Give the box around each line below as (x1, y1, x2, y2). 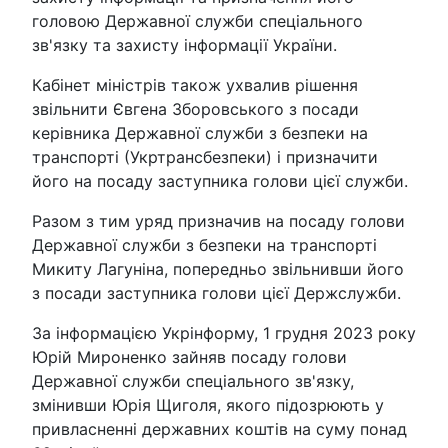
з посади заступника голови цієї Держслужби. (32, 283, 401, 304)
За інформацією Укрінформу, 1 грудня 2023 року (32, 323, 416, 344)
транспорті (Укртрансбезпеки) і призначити (32, 147, 378, 168)
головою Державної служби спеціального (32, 11, 363, 32)
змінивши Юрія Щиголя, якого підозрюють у (32, 395, 384, 416)
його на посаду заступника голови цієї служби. (32, 171, 408, 192)
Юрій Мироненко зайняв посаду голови (32, 347, 347, 368)
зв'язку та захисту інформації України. (32, 35, 337, 56)
